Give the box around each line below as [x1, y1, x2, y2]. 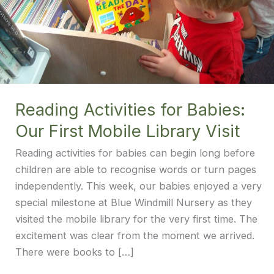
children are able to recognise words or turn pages [15, 163, 256, 176]
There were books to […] [15, 246, 134, 258]
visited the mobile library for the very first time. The [15, 213, 257, 225]
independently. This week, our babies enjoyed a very [15, 180, 262, 192]
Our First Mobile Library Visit [15, 120, 240, 141]
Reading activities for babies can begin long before [15, 147, 255, 159]
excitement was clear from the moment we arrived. [15, 229, 254, 242]
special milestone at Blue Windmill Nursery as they [15, 196, 252, 209]
